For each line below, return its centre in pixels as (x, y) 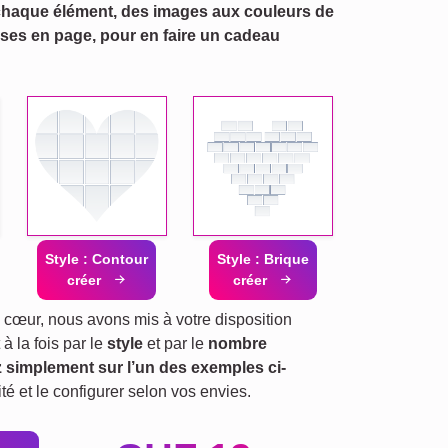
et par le (175, 343)
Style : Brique (262, 259)
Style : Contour (97, 259)
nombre (237, 343)
